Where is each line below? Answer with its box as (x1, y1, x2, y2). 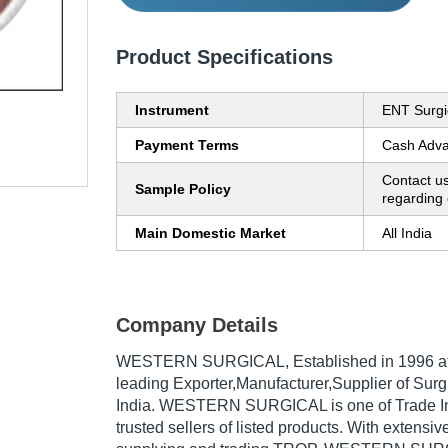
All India (382, 225, 432, 242)
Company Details (116, 314, 278, 337)
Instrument (135, 102, 209, 119)
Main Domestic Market (135, 225, 286, 242)
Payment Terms (135, 137, 239, 154)
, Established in (285, 353, 398, 371)
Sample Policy (135, 181, 231, 198)
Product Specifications (116, 46, 333, 69)
